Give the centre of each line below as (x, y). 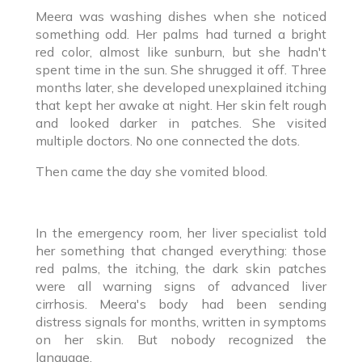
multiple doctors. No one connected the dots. (168, 140)
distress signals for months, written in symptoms (181, 321)
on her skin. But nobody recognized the (181, 339)
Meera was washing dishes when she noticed (181, 16)
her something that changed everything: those (181, 250)
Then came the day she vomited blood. (152, 171)
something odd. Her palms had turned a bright (181, 34)
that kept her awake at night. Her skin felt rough (181, 105)
